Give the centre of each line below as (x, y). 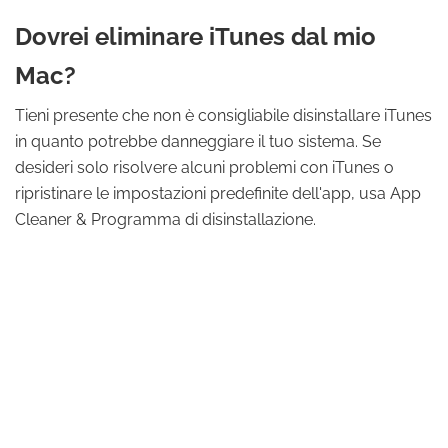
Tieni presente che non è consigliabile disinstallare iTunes (223, 115)
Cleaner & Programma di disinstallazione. (165, 219)
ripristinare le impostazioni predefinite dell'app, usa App (218, 193)
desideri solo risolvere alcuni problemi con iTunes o (204, 167)
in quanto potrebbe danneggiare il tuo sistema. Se (198, 141)
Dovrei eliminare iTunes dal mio (195, 36)
